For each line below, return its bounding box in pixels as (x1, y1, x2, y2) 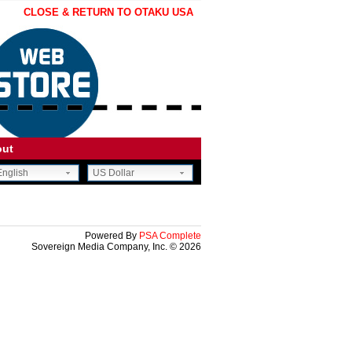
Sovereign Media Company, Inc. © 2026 (31, 241, 201, 252)
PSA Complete (139, 230, 201, 241)
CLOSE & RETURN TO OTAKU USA (24, 6, 193, 18)
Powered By (85, 230, 139, 241)
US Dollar (93, 167, 134, 178)
